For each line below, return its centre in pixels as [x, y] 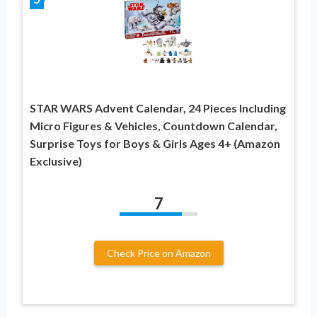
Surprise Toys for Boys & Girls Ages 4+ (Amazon [155, 143]
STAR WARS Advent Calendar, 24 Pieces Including [158, 108]
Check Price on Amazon [158, 253]
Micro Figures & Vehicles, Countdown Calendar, [154, 125]
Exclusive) [56, 161]
